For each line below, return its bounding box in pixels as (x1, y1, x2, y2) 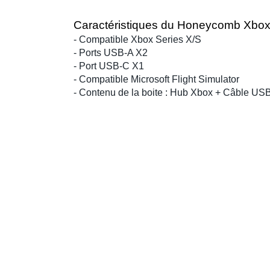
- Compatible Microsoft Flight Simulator (74, 74, 239, 84)
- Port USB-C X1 (74, 60, 144, 71)
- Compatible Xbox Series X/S (74, 34, 201, 45)
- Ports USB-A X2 (74, 47, 148, 58)
